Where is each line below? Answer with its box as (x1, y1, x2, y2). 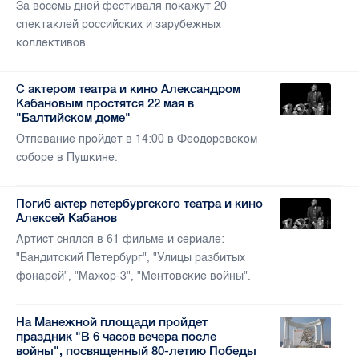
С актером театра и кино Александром (16, 82, 240, 96)
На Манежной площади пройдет (16, 315, 208, 329)
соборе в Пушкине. (16, 151, 118, 165)
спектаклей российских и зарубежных (16, 18, 221, 32)
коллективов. (16, 36, 89, 50)
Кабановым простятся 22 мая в (16, 96, 194, 111)
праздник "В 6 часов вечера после (16, 329, 216, 344)
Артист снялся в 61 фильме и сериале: (16, 232, 224, 247)
